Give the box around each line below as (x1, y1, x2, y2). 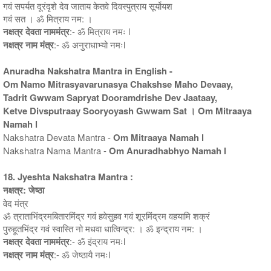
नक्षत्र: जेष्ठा (3, 183, 44, 197)
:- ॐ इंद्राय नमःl (70, 234, 125, 247)
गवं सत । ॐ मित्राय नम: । (3, 11, 93, 25)
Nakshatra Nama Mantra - (3, 143, 109, 157)
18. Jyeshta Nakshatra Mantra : (3, 169, 133, 183)
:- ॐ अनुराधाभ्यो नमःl (54, 38, 125, 51)
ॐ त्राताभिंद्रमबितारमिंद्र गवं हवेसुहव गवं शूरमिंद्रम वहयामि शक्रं (3, 209, 210, 222)
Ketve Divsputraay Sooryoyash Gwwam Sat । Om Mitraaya (3, 103, 252, 117)
